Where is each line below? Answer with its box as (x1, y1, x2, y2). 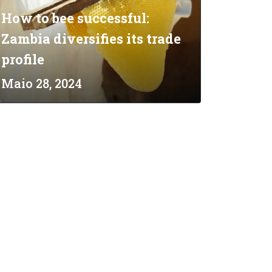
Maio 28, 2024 (1, 75, 82, 91)
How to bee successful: (1, 9, 149, 27)
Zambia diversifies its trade (1, 30, 181, 47)
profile (1, 50, 44, 68)
